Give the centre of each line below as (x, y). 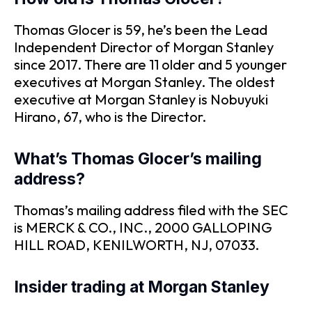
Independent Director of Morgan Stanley (144, 47)
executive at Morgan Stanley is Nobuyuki (141, 99)
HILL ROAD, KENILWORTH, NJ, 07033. (136, 244)
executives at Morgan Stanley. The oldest (145, 81)
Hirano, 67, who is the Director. (110, 116)
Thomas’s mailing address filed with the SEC (151, 210)
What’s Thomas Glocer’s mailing (138, 159)
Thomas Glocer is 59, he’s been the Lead (141, 29)
